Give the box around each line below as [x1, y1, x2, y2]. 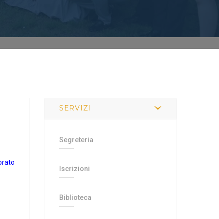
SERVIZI [59, 104, 91, 112]
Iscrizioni [59, 165, 90, 173]
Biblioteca [59, 194, 91, 201]
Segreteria [59, 136, 93, 144]
